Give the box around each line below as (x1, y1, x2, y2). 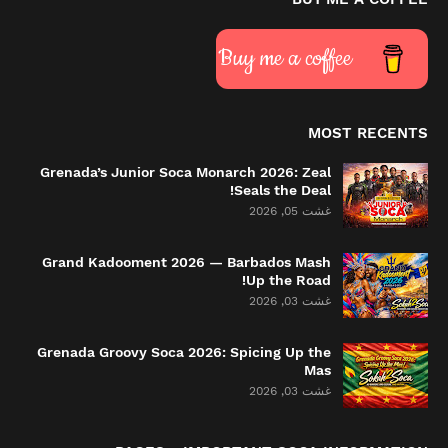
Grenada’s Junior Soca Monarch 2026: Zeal (40, 164, 331, 180)
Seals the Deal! (234, 182, 331, 198)
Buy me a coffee (217, 43, 352, 74)
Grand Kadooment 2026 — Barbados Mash (42, 254, 331, 270)
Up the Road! (246, 272, 331, 288)
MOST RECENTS (308, 124, 428, 142)
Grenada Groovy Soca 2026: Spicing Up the (37, 344, 331, 360)
